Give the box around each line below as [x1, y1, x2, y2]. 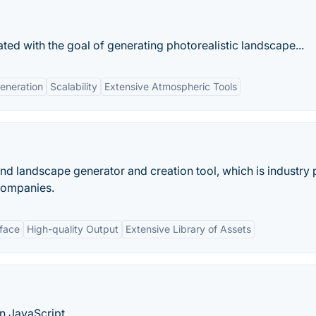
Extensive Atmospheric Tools [104, 80, 237, 92]
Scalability [50, 80, 97, 92]
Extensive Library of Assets [126, 223, 251, 235]
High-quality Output [27, 223, 119, 235]
